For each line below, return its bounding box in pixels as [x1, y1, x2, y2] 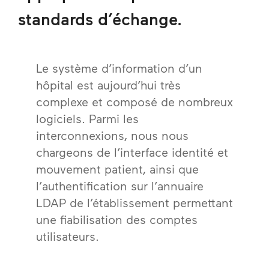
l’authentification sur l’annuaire [36, 178, 204, 193]
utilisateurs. [36, 229, 99, 243]
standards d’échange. [18, 8, 182, 29]
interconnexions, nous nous [36, 128, 189, 142]
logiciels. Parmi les [36, 111, 139, 125]
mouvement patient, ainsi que [36, 162, 199, 176]
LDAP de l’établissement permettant [36, 195, 233, 210]
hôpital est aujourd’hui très [36, 77, 181, 92]
